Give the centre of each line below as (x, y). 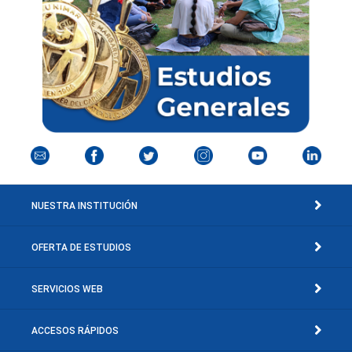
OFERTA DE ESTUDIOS (81, 247)
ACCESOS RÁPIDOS (75, 330)
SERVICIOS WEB (67, 289)
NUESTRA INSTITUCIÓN (84, 205)
